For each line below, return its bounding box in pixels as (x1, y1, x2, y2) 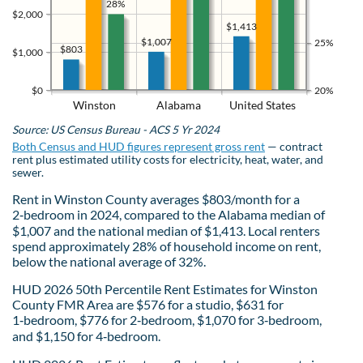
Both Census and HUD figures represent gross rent (12, 139, 265, 153)
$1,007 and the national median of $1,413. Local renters (12, 222, 320, 238)
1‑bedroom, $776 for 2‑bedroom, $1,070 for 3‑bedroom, (12, 311, 322, 327)
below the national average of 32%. (12, 253, 206, 269)
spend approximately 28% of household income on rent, (12, 237, 321, 254)
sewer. (12, 165, 44, 179)
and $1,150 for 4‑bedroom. (12, 327, 160, 344)
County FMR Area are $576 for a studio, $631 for (12, 296, 284, 312)
